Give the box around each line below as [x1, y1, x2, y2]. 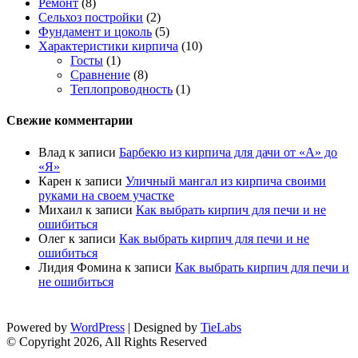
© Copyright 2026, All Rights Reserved [6, 334, 207, 348]
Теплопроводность [70, 82, 173, 97]
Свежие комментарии [6, 113, 133, 128]
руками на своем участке [38, 188, 174, 202]
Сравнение [70, 68, 130, 82]
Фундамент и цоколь [38, 25, 152, 39]
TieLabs [201, 320, 241, 334]
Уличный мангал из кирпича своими [125, 173, 326, 188]
